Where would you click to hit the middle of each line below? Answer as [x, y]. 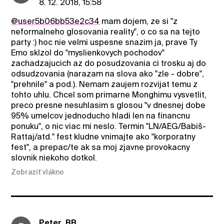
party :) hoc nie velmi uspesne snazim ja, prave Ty [104, 42]
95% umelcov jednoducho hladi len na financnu [101, 116]
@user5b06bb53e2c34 [55, 21]
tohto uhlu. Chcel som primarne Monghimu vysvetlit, [109, 95]
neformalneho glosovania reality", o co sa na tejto [106, 32]
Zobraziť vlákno [38, 172]
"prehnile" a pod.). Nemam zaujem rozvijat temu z [104, 84]
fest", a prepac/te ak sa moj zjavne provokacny [100, 147]
